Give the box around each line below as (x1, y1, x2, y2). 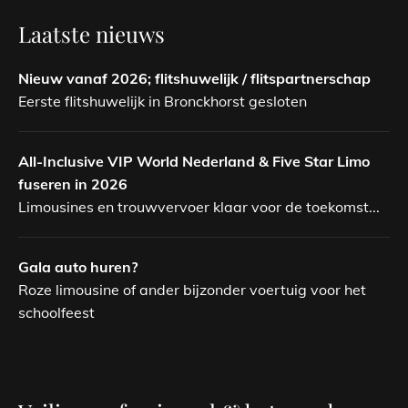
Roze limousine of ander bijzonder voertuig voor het (18, 280, 366, 299)
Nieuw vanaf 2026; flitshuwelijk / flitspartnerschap (18, 68, 371, 87)
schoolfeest (18, 302, 95, 321)
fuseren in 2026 (18, 174, 127, 193)
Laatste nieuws (18, 18, 165, 48)
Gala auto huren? (18, 257, 138, 276)
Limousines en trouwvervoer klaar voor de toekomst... (18, 197, 380, 216)
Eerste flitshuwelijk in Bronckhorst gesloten (18, 91, 307, 110)
